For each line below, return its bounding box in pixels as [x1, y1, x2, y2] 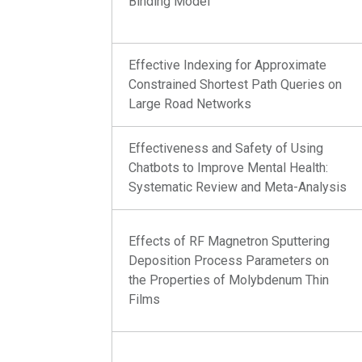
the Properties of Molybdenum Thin [128, 272, 330, 288]
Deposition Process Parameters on [128, 253, 330, 268]
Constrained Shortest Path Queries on [128, 77, 343, 92]
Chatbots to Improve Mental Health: [128, 160, 329, 175]
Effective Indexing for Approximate [128, 57, 327, 73]
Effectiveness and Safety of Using [128, 141, 324, 156]
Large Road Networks [128, 96, 252, 112]
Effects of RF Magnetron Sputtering [128, 234, 330, 249]
